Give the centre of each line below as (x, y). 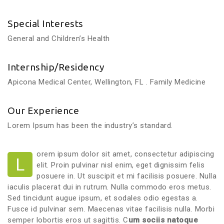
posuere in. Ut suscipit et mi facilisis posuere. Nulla (126, 176)
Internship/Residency (56, 67)
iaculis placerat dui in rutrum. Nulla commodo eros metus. (109, 187)
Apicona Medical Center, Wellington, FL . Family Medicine (106, 82)
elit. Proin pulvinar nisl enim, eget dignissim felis (120, 165)
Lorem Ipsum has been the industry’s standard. (90, 125)
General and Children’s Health (59, 38)
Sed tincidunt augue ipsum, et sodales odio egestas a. (103, 198)
